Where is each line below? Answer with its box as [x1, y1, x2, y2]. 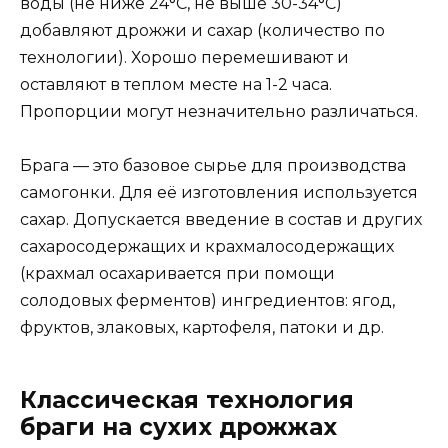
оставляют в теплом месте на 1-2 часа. [20, 74, 332, 94]
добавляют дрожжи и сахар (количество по [20, 20, 385, 40]
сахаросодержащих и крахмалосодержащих [20, 237, 394, 257]
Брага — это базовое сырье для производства [20, 156, 406, 176]
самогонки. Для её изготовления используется [20, 183, 418, 203]
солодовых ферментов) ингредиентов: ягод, [20, 291, 395, 311]
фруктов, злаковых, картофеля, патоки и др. [20, 318, 384, 338]
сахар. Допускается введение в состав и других [20, 210, 422, 230]
